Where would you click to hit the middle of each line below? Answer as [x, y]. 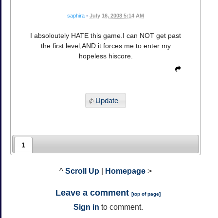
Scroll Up [82, 171]
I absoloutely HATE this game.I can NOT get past [106, 36]
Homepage [125, 171]
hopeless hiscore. [106, 56]
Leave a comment [93, 192]
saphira [76, 16]
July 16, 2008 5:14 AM [117, 16]
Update [107, 101]
